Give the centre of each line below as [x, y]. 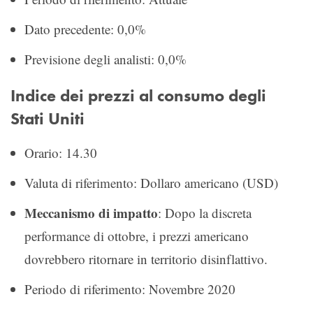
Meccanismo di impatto [91, 212]
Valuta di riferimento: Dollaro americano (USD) [151, 182]
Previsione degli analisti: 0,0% [105, 59]
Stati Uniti [48, 118]
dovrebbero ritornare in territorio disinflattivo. [146, 259]
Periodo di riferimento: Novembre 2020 [130, 289]
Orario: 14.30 [61, 152]
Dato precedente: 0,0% [85, 29]
